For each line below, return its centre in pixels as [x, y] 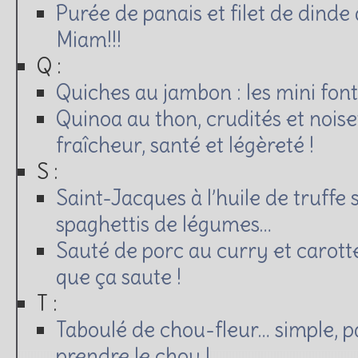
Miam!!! [89, 39]
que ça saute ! [119, 276]
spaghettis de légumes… [164, 224]
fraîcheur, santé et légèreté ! [185, 145]
